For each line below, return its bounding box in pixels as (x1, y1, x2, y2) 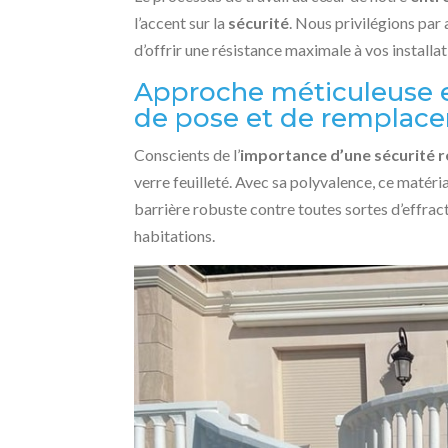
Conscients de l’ (134, 145, 241, 164)
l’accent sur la (134, 13, 229, 32)
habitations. (134, 226, 216, 245)
